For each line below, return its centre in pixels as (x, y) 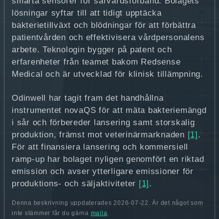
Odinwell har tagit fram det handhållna (88, 98)
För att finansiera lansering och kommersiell (100, 147)
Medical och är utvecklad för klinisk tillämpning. (108, 74)
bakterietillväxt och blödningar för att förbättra (104, 25)
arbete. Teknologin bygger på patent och (92, 50)
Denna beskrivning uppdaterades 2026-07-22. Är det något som (108, 203)
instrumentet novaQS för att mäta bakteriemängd (109, 110)
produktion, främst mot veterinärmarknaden (100, 135)
